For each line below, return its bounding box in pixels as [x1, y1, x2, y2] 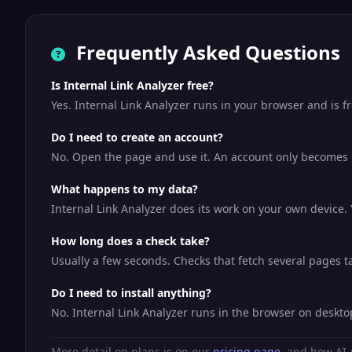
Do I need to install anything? [51, 285, 211, 300]
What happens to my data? [51, 181, 198, 196]
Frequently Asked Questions [71, 39, 340, 65]
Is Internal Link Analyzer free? [51, 78, 214, 93]
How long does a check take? [51, 233, 210, 248]
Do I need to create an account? [51, 130, 223, 145]
